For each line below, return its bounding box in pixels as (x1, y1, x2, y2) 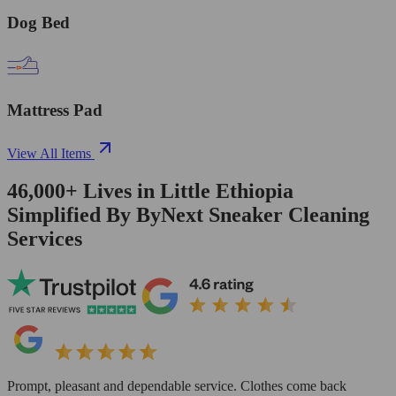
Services (7, 226, 82, 250)
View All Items (7, 145, 91, 161)
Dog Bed (7, 12, 70, 32)
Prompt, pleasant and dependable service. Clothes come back (7, 377, 346, 393)
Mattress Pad (7, 101, 103, 120)
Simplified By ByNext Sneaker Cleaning (7, 202, 369, 226)
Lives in (78, 179, 160, 202)
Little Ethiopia (160, 179, 293, 202)
